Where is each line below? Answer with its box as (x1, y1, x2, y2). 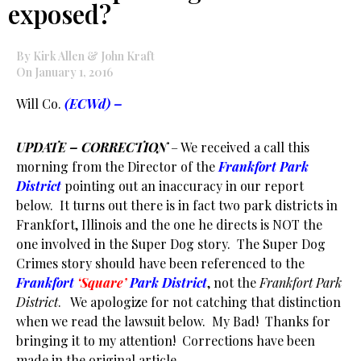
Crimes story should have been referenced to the (16, 255, 305, 272)
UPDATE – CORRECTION (16, 139, 168, 156)
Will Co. (16, 95, 61, 112)
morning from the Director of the (16, 158, 218, 175)
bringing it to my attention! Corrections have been (16, 332, 315, 349)
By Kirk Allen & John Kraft (16, 48, 155, 64)
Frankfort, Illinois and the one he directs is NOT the (16, 216, 322, 233)
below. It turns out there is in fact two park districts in (16, 197, 338, 214)
